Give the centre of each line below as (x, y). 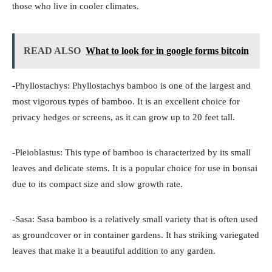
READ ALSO (52, 50)
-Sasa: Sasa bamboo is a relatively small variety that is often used (135, 219)
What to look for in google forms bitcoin (167, 50)
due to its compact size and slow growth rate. (97, 184)
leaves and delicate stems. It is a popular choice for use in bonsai (135, 168)
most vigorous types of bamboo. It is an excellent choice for (126, 101)
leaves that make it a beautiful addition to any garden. (114, 250)
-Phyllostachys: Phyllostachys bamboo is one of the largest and (131, 85)
